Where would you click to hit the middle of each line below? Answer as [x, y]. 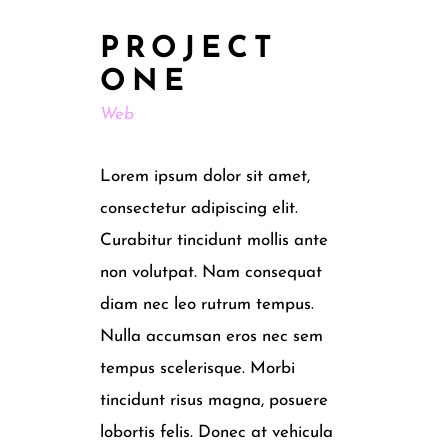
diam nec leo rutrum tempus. [207, 304]
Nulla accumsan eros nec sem [211, 336]
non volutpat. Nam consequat [211, 272]
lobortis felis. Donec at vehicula [216, 432]
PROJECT [189, 49]
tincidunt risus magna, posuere [214, 400]
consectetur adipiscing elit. [199, 208]
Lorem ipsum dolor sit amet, [205, 176]
